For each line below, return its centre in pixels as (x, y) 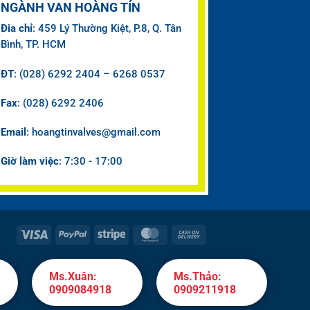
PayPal (99, 233)
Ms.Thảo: (198, 276)
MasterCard (187, 233)
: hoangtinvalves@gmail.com (93, 132)
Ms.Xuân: (73, 276)
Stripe (136, 233)
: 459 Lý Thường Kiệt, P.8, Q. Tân (107, 29)
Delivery (218, 262)
